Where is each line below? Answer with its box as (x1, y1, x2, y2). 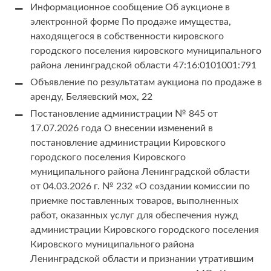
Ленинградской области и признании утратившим (30, 254, 253, 264)
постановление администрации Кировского (30, 138, 226, 148)
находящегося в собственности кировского (30, 31, 224, 42)
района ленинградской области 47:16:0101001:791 (30, 60, 256, 71)
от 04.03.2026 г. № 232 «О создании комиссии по (30, 181, 250, 192)
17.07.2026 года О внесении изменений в (30, 123, 213, 134)
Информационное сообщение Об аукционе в (30, 2, 230, 13)
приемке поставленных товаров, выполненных (30, 196, 238, 206)
